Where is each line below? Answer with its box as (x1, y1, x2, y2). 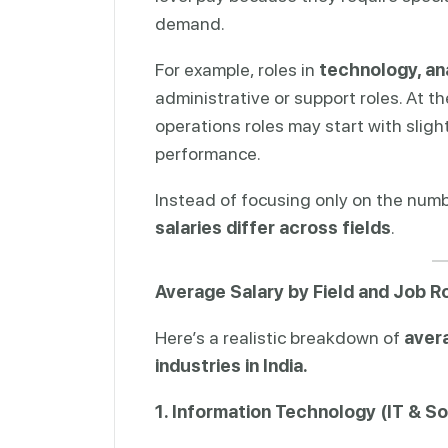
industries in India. (155, 354, 308, 376)
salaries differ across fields (155, 216, 391, 238)
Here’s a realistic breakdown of (155, 326, 404, 348)
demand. (155, 12, 225, 34)
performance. (155, 142, 261, 164)
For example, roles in (155, 58, 319, 80)
